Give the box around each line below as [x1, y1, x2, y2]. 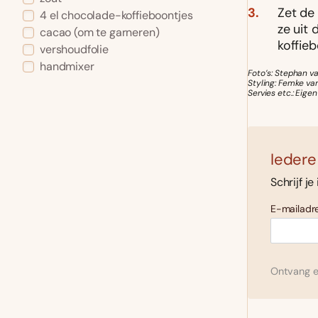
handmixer [40, 59, 94, 75]
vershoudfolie [40, 42, 109, 57]
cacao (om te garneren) [40, 25, 160, 40]
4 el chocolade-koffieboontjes [40, 8, 193, 23]
